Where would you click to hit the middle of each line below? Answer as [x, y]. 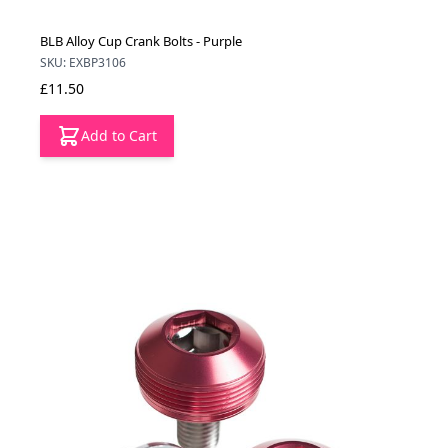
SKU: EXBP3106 [83, 63]
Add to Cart [119, 136]
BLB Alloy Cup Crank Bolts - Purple [141, 41]
